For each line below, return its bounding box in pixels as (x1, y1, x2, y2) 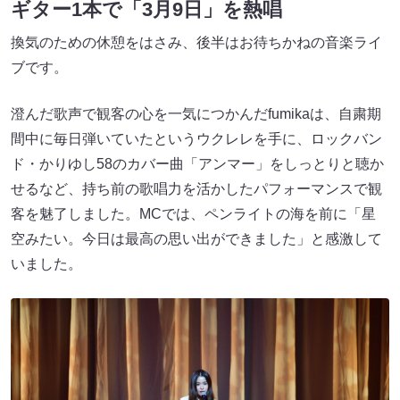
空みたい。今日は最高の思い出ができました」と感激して (11, 231, 382, 247)
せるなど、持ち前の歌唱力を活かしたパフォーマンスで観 (11, 181, 382, 197)
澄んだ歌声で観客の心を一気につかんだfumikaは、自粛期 (11, 106, 381, 122)
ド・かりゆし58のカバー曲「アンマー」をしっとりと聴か (11, 156, 384, 172)
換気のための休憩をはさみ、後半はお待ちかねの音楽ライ (11, 35, 382, 51)
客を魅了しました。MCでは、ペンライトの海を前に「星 (11, 206, 376, 222)
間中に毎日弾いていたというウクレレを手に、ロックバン (11, 131, 382, 147)
